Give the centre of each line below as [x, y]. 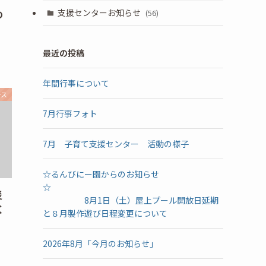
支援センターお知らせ [100, 13]
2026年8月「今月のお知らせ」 [100, 243]
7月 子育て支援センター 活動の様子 [116, 143]
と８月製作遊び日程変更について [105, 213]
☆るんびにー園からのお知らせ [101, 174]
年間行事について [76, 83]
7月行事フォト [70, 113]
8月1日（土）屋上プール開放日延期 [131, 200]
